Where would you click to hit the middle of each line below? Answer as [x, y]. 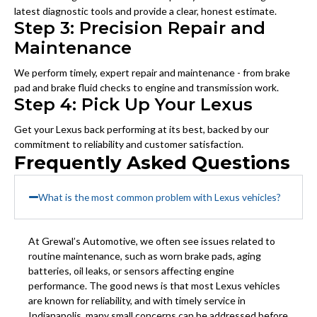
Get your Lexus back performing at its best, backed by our [142, 129]
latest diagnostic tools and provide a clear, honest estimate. [145, 11]
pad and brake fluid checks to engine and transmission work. [146, 88]
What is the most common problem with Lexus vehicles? [160, 197]
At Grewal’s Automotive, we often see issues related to [152, 241]
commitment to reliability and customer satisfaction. [129, 144]
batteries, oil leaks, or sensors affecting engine [131, 271]
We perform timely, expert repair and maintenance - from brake [152, 73]
